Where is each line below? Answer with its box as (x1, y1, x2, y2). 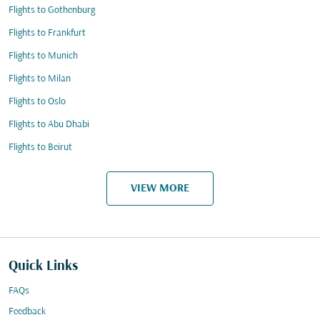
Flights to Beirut (9, 142, 72, 153)
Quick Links (9, 259, 78, 274)
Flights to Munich (9, 51, 78, 61)
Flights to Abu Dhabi (9, 119, 89, 130)
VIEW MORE (131, 182, 189, 194)
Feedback (9, 306, 46, 317)
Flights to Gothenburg (9, 5, 95, 16)
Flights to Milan (9, 74, 71, 84)
